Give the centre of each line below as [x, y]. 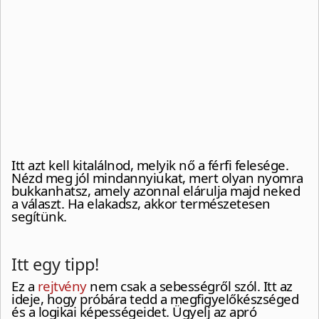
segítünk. [39, 216]
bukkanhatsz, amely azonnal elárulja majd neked [156, 191]
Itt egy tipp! [55, 265]
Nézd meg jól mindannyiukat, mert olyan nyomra [157, 178]
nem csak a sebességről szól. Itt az [189, 286]
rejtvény [62, 286]
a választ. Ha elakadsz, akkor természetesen [141, 204]
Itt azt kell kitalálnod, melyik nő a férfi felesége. [150, 165]
